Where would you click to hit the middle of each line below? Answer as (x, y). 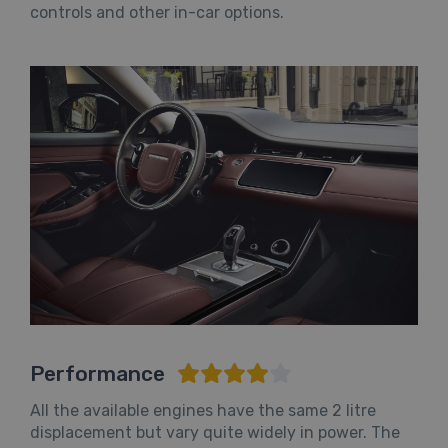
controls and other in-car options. (157, 13)
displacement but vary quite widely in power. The (215, 432)
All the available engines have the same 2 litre (203, 410)
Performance (100, 373)
